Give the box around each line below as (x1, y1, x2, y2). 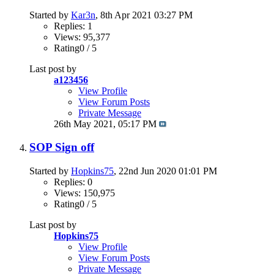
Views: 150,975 (54, 188, 115, 199)
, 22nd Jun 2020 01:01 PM (114, 166, 217, 177)
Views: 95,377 (54, 31, 110, 42)
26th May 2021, (54, 118, 118, 129)
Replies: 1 (54, 20, 92, 31)
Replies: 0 (54, 177, 92, 188)
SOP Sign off (29, 141, 94, 154)
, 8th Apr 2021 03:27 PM (95, 9, 193, 20)
